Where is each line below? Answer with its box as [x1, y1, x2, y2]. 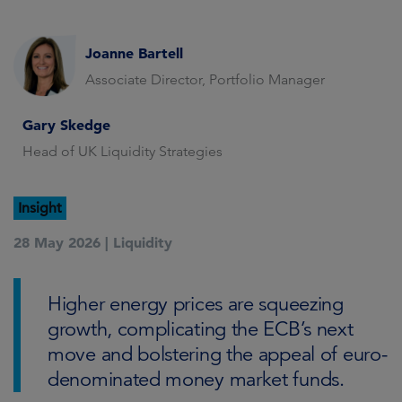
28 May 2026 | [13, 233, 109, 251]
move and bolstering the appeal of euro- [48, 342, 388, 366]
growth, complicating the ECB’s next [48, 317, 354, 341]
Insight [18, 199, 62, 217]
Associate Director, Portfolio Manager [85, 70, 325, 88]
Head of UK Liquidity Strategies [22, 143, 223, 160]
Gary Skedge [22, 116, 110, 134]
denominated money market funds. [48, 367, 345, 391]
